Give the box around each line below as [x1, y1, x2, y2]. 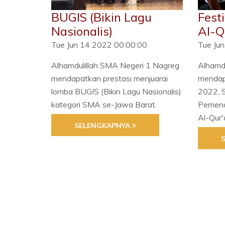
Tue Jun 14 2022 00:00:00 [51, 40, 147, 50]
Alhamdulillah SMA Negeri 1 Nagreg [51, 60, 179, 71]
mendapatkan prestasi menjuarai [51, 73, 168, 84]
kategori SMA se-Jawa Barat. [51, 99, 157, 110]
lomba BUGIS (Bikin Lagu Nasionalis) [51, 86, 181, 97]
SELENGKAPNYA [74, 121, 132, 131]
